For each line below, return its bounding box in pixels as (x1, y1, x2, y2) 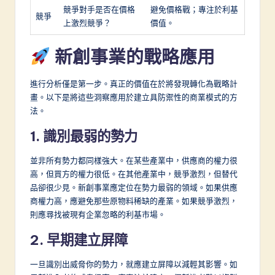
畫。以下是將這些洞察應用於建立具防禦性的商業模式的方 (30, 92, 238, 103)
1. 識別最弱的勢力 (30, 128, 137, 145)
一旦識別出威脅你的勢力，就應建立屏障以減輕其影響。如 (30, 259, 238, 269)
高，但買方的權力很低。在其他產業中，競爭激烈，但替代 (30, 169, 238, 179)
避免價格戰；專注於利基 (150, 4, 238, 15)
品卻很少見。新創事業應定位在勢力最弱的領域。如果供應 (30, 182, 238, 193)
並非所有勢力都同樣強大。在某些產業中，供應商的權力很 (30, 155, 238, 166)
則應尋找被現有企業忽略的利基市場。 (30, 209, 166, 220)
